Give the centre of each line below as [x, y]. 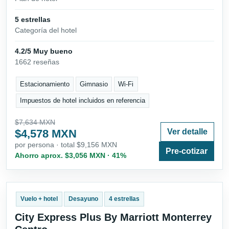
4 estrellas [124, 199]
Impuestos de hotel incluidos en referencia [83, 101]
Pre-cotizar [187, 151]
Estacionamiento [45, 84]
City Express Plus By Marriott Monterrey [113, 217]
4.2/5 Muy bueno [44, 51]
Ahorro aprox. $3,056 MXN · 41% [71, 156]
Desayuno [83, 199]
